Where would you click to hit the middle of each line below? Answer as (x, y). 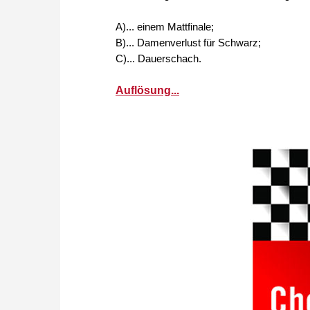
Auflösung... (147, 91)
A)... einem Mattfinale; (165, 27)
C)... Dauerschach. (158, 59)
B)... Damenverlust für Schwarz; (188, 43)
